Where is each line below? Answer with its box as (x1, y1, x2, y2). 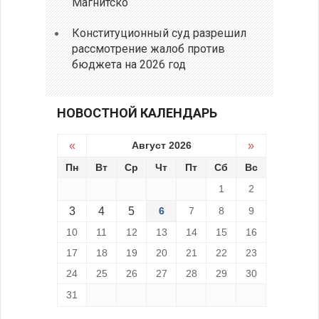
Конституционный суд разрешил (72, 26, 247, 40)
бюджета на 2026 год (72, 57, 187, 71)
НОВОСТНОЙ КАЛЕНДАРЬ (57, 105, 217, 120)
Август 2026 (131, 139, 192, 151)
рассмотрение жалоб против (72, 41, 226, 56)
